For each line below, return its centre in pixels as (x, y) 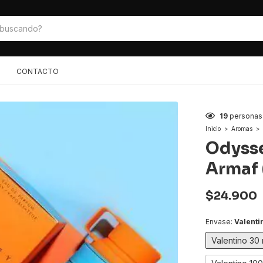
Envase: (220, 222)
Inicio (213, 129)
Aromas (242, 129)
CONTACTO (38, 72)
